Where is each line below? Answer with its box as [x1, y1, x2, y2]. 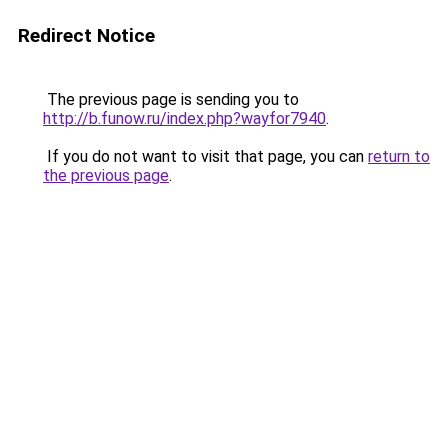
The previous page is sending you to [43, 90, 299, 109]
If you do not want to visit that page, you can [43, 147, 368, 166]
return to [368, 147, 430, 166]
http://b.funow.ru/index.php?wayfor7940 [43, 109, 326, 128]
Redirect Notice [18, 24, 155, 47]
